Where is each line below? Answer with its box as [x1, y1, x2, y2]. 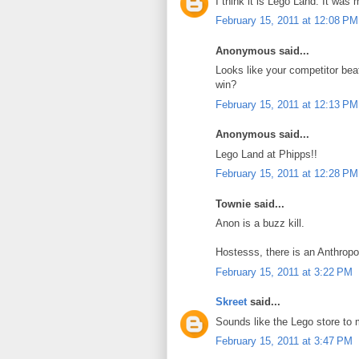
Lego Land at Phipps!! [216, 147, 317, 160]
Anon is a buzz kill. [216, 217, 305, 230]
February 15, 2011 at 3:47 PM [216, 335, 353, 348]
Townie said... [216, 197, 284, 210]
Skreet [216, 296, 247, 309]
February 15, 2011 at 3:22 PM [216, 265, 353, 278]
